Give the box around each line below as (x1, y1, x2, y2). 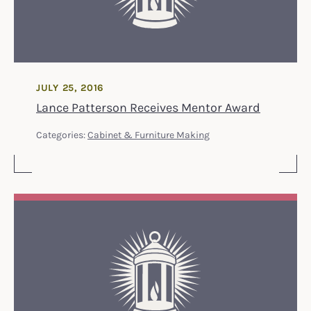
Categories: (36, 128, 87, 140)
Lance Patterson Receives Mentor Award (36, 99, 260, 115)
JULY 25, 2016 (36, 81, 105, 94)
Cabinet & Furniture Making (87, 128, 210, 140)
